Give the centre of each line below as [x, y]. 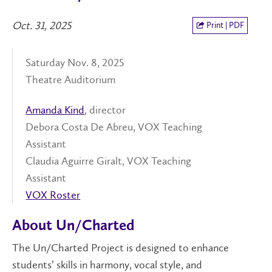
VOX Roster [53, 195]
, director [105, 110]
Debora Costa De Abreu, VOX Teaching [114, 127]
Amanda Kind [55, 110]
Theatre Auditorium [71, 79]
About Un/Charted [73, 226]
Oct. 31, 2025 [42, 25]
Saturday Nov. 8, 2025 [75, 62]
